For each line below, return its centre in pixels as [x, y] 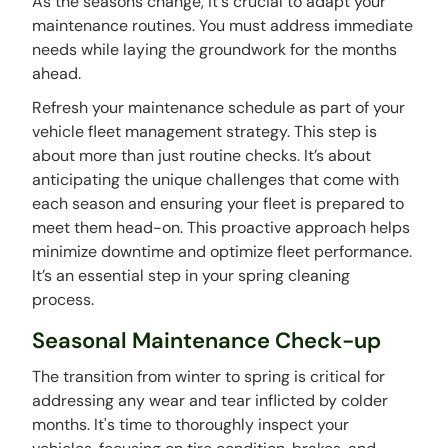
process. [63, 300]
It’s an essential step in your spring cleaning [191, 276]
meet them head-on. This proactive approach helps [221, 228]
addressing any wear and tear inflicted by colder [210, 401]
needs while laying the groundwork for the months [215, 50]
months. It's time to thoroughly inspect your [191, 425]
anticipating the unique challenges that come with [216, 180]
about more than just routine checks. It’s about [202, 156]
